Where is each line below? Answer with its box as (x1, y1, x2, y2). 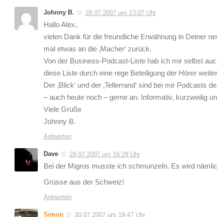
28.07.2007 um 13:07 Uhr (85, 9, 156, 16)
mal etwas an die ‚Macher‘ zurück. (44, 45, 152, 53)
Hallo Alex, (44, 20, 77, 29)
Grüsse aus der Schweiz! (44, 178, 124, 186)
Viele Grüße (44, 105, 81, 113)
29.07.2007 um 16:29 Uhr (69, 150, 140, 158)
